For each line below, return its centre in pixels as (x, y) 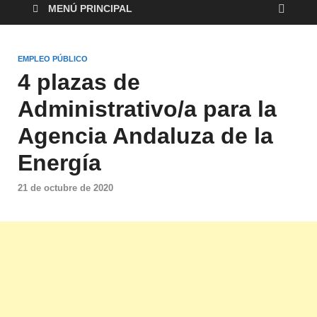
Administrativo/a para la (147, 109)
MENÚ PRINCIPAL (90, 9)
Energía (59, 163)
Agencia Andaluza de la (145, 136)
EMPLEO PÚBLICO (53, 59)
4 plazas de (79, 82)
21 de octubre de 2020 (65, 188)
